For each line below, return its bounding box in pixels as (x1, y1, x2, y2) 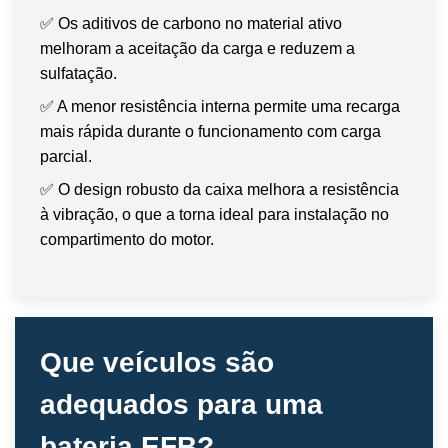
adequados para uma (40, 388, 323, 420)
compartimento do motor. (40, 230, 214, 248)
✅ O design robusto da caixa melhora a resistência (40, 180, 399, 198)
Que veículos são (40, 346, 274, 378)
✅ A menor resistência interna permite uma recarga (40, 97, 400, 115)
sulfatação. (40, 64, 117, 82)
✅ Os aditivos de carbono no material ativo (40, 14, 342, 32)
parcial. (40, 147, 92, 165)
